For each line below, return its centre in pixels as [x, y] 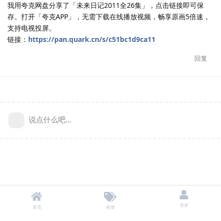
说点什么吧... [50, 119]
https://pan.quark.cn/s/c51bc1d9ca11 [92, 39]
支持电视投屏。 [32, 28]
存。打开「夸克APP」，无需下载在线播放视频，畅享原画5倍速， [109, 16]
